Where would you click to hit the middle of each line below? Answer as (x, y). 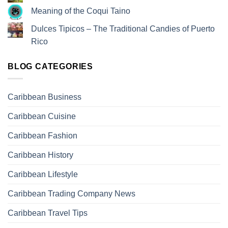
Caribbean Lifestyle (43, 175)
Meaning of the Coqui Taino (81, 11)
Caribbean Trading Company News (72, 194)
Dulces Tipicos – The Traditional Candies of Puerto (123, 28)
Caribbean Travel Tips (48, 213)
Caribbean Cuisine (42, 117)
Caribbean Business (45, 97)
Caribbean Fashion (42, 136)
